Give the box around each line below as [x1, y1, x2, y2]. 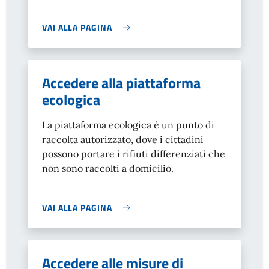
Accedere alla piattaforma [42, 72, 201, 94]
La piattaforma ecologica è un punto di [42, 119, 214, 131]
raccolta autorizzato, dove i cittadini [42, 133, 204, 145]
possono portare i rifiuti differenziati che [42, 148, 225, 160]
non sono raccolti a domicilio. [42, 162, 174, 174]
